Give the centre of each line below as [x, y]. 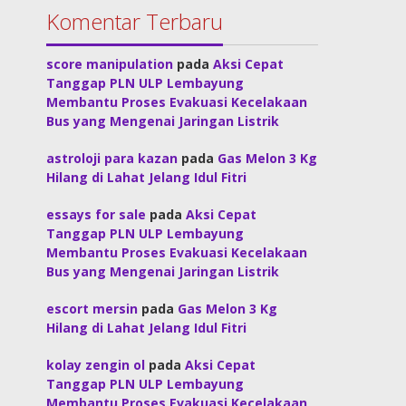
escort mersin [92, 309]
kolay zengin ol [96, 365]
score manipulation [110, 64]
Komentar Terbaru [135, 21]
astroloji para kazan [112, 158]
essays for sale [97, 214]
